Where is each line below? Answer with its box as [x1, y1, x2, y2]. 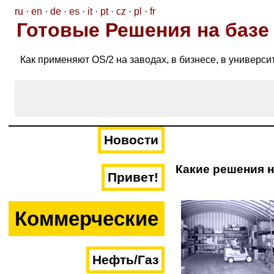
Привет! [108, 170, 158, 185]
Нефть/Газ [92, 253, 158, 267]
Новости [104, 133, 158, 147]
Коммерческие [15, 207, 158, 230]
